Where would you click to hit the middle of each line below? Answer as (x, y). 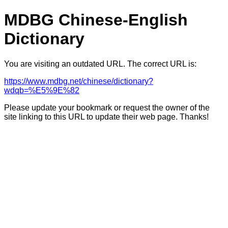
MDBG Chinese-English (96, 20)
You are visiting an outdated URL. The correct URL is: (100, 64)
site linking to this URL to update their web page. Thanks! (106, 117)
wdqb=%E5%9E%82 (42, 90)
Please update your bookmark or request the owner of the (107, 107)
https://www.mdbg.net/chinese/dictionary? (79, 81)
